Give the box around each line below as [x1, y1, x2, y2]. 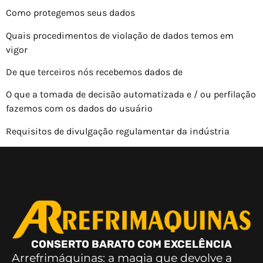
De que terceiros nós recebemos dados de [6, 66, 183, 78]
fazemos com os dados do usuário [6, 103, 153, 114]
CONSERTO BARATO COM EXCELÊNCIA [31, 238, 232, 251]
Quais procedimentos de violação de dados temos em [6, 29, 234, 41]
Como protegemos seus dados [6, 7, 135, 19]
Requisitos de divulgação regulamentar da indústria [6, 125, 230, 137]
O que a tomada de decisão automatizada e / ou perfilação [6, 89, 256, 100]
